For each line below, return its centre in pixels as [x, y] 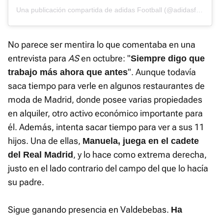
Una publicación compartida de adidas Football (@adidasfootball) [199, 10]
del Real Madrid [41, 155]
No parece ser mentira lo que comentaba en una [102, 45]
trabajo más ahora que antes [68, 72]
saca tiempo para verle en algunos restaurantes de [106, 86]
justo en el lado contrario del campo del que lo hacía [108, 168]
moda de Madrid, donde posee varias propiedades [105, 100]
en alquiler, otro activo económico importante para [105, 113]
